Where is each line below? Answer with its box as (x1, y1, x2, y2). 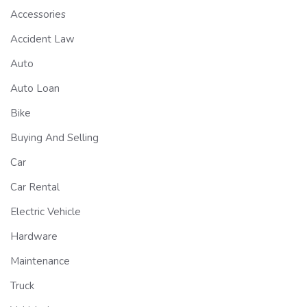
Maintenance (10, 254, 70, 269)
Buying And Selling (10, 131, 99, 145)
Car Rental (10, 180, 60, 195)
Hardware (10, 230, 58, 244)
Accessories (10, 8, 66, 22)
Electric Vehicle (10, 205, 81, 219)
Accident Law (10, 32, 75, 47)
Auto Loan (10, 82, 60, 96)
